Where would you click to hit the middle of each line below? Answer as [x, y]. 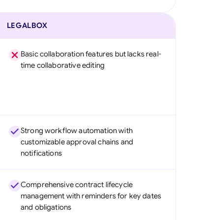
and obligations [46, 207]
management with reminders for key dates [91, 196]
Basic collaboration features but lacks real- [91, 54]
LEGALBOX [27, 26]
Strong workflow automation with [76, 131]
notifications [41, 153]
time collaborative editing [63, 65]
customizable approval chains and [77, 142]
